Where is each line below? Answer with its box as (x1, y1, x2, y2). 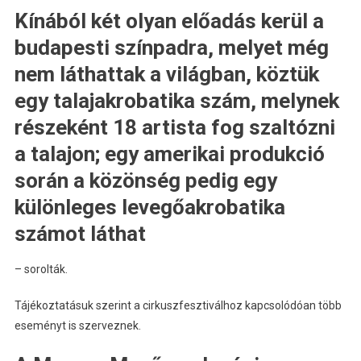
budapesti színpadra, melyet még (14, 35, 329, 60)
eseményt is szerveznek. (14, 319, 141, 333)
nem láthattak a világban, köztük (14, 62, 319, 87)
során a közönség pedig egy (14, 168, 277, 193)
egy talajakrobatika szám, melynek (14, 89, 339, 114)
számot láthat (14, 222, 146, 247)
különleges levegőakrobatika (14, 195, 285, 220)
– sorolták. (14, 263, 68, 276)
